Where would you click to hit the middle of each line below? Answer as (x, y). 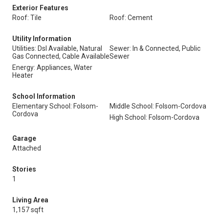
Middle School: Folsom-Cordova (158, 106)
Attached (27, 148)
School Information (44, 96)
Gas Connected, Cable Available (61, 56)
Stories (24, 169)
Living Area (30, 200)
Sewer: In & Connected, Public (155, 48)
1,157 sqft (28, 210)
